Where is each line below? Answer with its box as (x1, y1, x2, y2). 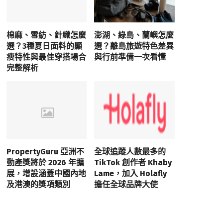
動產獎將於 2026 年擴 (6, 157, 84, 167)
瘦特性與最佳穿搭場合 (6, 52, 86, 62)
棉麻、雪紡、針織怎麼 (6, 30, 86, 40)
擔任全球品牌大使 (94, 179, 158, 189)
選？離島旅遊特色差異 (94, 41, 174, 51)
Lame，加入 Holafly (94, 168, 167, 178)
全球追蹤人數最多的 (94, 146, 166, 156)
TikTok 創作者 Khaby (94, 157, 172, 167)
